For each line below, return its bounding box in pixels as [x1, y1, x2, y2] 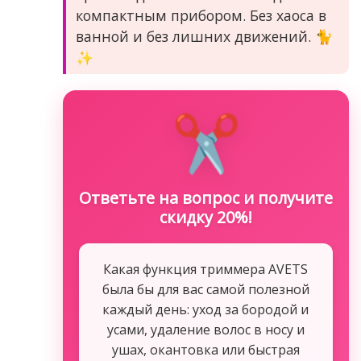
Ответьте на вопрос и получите [78, 187, 333, 210]
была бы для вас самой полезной [102, 280, 309, 299]
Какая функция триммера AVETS [103, 260, 309, 279]
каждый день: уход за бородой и [102, 301, 309, 319]
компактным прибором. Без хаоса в [75, 6, 326, 26]
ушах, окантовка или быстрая [111, 341, 300, 359]
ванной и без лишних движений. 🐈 [75, 27, 333, 47]
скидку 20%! [159, 206, 252, 229]
